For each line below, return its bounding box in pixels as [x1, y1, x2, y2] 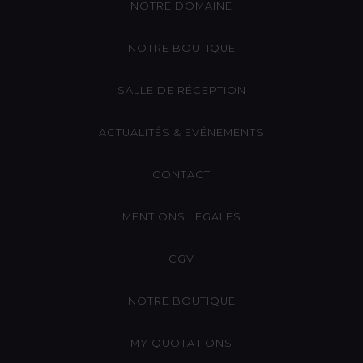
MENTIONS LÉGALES [122, 210, 241, 223]
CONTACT [152, 168, 211, 181]
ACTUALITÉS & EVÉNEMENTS [99, 126, 264, 139]
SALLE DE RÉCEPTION [117, 83, 246, 96]
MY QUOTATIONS [130, 336, 233, 349]
